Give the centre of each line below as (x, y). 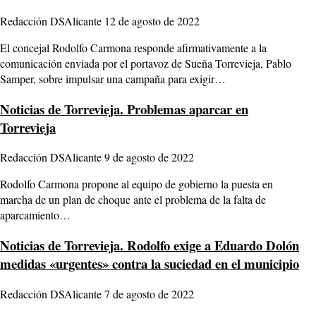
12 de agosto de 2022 (152, 20)
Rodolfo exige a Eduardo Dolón (211, 245)
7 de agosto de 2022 (149, 293)
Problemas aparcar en (186, 109)
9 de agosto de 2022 (149, 157)
